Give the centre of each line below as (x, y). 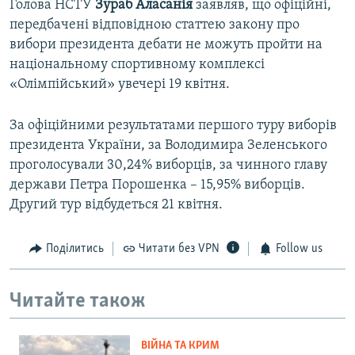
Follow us (299, 249)
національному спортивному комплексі (137, 65)
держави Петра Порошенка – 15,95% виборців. (157, 185)
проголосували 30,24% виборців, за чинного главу (168, 166)
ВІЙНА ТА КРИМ (180, 346)
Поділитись (74, 249)
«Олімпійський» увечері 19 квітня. (120, 85)
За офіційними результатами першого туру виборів (173, 126)
